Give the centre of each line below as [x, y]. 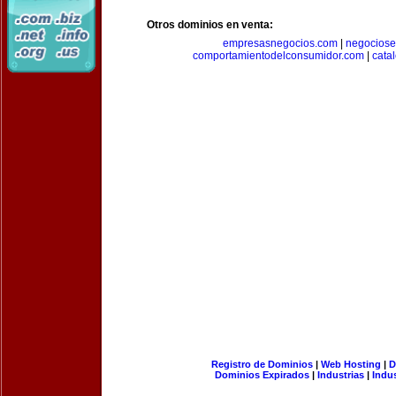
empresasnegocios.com [280, 43]
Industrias [341, 375]
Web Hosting [350, 364]
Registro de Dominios [262, 364]
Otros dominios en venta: [210, 25]
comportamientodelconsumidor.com [278, 56]
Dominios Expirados [262, 375]
